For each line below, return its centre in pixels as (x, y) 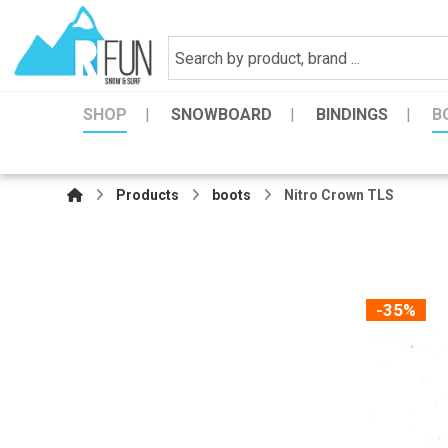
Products (148, 195)
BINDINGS (352, 114)
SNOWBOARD (222, 114)
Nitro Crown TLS (339, 195)
